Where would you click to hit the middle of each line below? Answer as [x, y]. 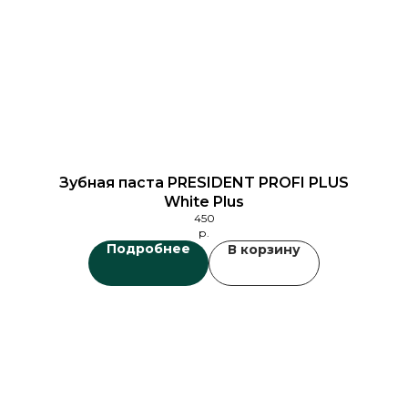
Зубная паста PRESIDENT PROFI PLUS [204, 183]
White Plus [204, 202]
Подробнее [148, 249]
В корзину [264, 250]
